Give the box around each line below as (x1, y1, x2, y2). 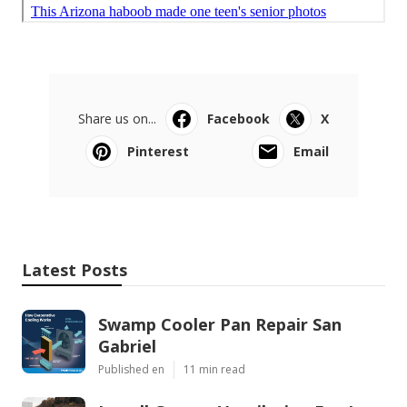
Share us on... (78, 109, 156, 127)
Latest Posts (22, 258, 127, 281)
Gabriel (98, 334, 156, 357)
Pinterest (127, 142, 189, 160)
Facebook (207, 109, 270, 127)
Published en (98, 361, 164, 377)
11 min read (184, 361, 245, 377)
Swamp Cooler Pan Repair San (98, 313, 342, 335)
